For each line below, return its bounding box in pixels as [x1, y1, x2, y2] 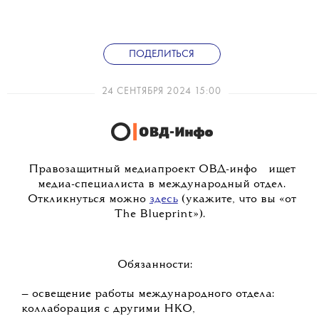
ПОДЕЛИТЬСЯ [129, 48, 195, 60]
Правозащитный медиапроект [28, 164, 195, 176]
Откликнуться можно [27, 194, 150, 206]
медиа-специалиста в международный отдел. [38, 179, 286, 191]
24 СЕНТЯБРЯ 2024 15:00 [102, 86, 222, 97]
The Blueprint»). [115, 209, 209, 221]
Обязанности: [117, 259, 192, 271]
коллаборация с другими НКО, [21, 303, 195, 315]
